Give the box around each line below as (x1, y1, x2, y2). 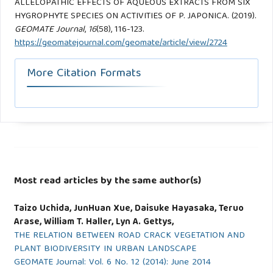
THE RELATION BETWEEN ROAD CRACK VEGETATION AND (13, 228, 245, 244)
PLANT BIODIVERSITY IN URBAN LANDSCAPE (13, 241, 196, 258)
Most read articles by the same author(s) (13, 172, 201, 191)
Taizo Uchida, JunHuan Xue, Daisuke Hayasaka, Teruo (13, 201, 244, 218)
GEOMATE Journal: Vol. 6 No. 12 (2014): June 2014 (13, 255, 211, 271)
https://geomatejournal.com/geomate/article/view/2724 (14, 35, 227, 51)
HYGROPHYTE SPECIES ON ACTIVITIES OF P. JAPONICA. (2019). (14, 8, 257, 24)
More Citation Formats (27, 63, 141, 84)
